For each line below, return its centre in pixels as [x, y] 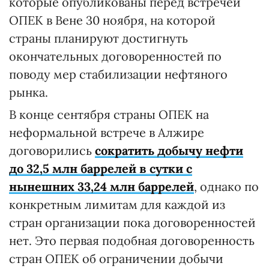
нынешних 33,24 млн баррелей [101, 186]
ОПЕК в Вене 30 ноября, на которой [112, 20]
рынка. [29, 92]
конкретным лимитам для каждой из [117, 204]
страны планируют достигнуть [98, 38]
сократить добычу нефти [169, 150]
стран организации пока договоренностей [132, 222]
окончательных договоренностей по [115, 56]
